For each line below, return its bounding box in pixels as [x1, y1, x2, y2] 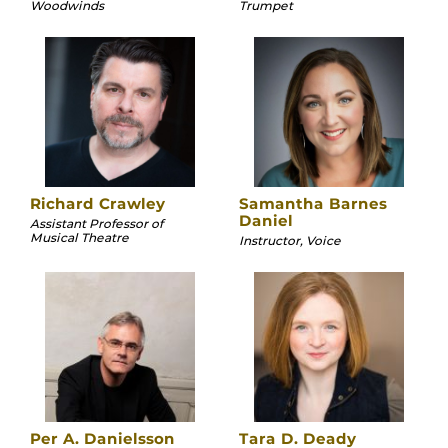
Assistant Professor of [30, 216, 163, 232]
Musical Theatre [30, 230, 129, 246]
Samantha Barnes [239, 193, 387, 213]
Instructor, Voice [239, 233, 341, 249]
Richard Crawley [30, 193, 165, 213]
